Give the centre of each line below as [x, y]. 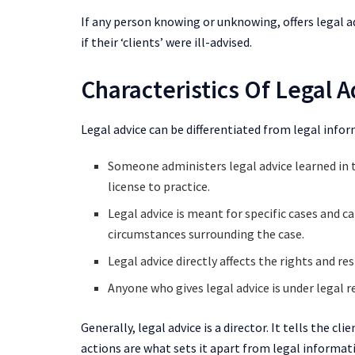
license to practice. [159, 186]
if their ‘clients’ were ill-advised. [166, 42]
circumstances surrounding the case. [206, 233]
